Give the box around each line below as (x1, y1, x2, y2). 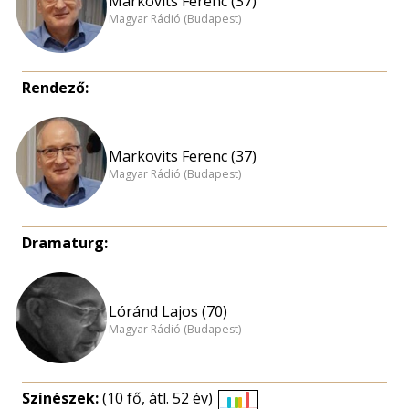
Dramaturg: (22, 233, 108, 253)
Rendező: (22, 78, 89, 98)
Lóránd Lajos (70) (109, 300, 227, 321)
